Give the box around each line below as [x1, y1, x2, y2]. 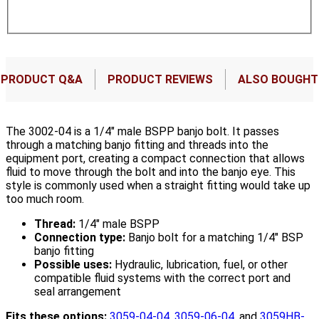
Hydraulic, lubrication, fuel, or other [112, 257, 288, 271]
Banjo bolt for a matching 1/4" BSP [125, 230, 303, 244]
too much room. [6, 192, 84, 206]
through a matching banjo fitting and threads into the [6, 137, 268, 152]
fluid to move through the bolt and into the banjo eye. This [6, 164, 296, 179]
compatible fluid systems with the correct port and [34, 271, 291, 285]
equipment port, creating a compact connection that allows [6, 151, 305, 165]
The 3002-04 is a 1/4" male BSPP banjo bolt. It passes [6, 124, 279, 138]
